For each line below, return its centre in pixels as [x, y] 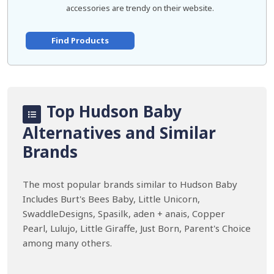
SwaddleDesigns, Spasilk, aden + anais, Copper [124, 213]
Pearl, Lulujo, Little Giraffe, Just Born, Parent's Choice [137, 228]
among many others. [67, 243]
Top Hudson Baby [112, 111]
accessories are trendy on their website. [140, 8]
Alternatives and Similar [119, 133]
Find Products [80, 40]
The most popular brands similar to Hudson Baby [130, 184]
